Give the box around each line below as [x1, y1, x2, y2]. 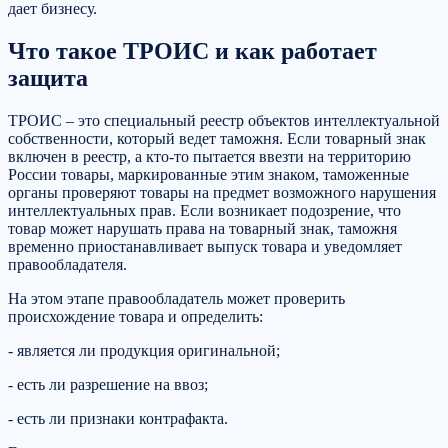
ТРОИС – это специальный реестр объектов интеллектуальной [8, 112, 440, 130]
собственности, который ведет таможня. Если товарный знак [8, 130, 426, 148]
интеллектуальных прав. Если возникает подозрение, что [8, 202, 401, 220]
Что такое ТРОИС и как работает [8, 38, 377, 65]
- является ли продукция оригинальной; [8, 342, 280, 360]
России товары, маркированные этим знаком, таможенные [8, 166, 409, 184]
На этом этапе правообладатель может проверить [8, 290, 345, 308]
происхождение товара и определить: [8, 308, 263, 326]
